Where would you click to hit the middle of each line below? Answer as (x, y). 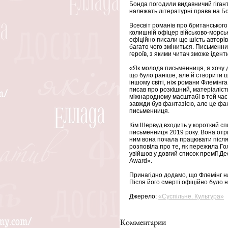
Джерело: (144, 197)
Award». (141, 161)
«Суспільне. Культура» (191, 197)
